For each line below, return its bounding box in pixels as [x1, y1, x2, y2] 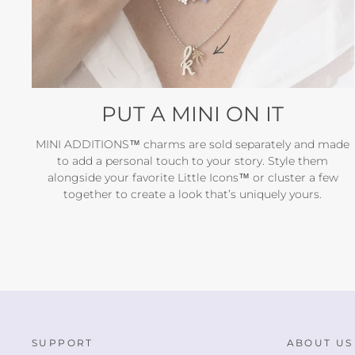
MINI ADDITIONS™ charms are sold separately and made [36, 137, 350, 152]
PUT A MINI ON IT [101, 101, 284, 128]
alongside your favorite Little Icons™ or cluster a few [47, 170, 338, 185]
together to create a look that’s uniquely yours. [63, 187, 323, 202]
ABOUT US [286, 337, 353, 349]
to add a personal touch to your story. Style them [57, 154, 329, 169]
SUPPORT [32, 337, 94, 349]
